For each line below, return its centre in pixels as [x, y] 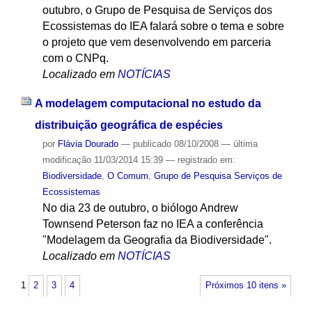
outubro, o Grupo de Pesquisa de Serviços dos [157, 10]
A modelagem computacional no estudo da [148, 104]
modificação [67, 160]
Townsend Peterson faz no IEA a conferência [153, 224]
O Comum [127, 176]
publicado [152, 144]
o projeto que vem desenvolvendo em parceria [156, 42]
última [245, 144]
